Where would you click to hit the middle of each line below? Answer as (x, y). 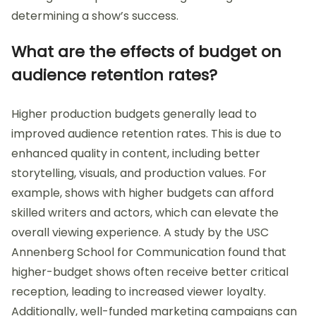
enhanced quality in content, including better (136, 153)
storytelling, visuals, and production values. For (139, 173)
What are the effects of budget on (146, 51)
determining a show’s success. (95, 16)
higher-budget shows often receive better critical (150, 272)
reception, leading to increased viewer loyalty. (139, 291)
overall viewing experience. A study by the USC (140, 232)
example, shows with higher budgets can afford (142, 193)
